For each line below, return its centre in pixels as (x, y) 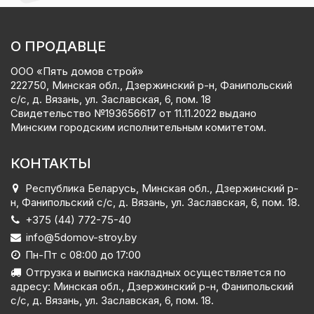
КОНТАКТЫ (51, 163)
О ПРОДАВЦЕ (58, 46)
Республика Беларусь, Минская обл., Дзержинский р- (162, 188)
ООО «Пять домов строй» (77, 71)
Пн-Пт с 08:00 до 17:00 (83, 254)
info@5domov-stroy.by (81, 237)
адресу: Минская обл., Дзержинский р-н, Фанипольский (152, 286)
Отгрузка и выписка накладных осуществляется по (156, 272)
